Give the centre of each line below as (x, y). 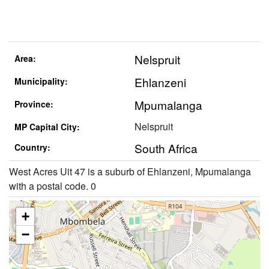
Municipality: (41, 81)
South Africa (166, 148)
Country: (32, 147)
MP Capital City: (47, 127)
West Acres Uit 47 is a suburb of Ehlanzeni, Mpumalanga (130, 171)
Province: (34, 104)
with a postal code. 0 (53, 186)
